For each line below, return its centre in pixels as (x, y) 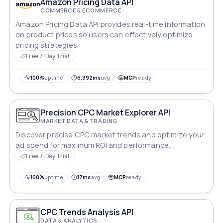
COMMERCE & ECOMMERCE (81, 10)
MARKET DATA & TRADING (79, 120)
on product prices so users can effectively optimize (104, 35)
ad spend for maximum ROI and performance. (93, 145)
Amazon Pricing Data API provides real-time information (111, 24)
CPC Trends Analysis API (87, 212)
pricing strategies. (47, 45)
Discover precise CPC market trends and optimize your (110, 135)
